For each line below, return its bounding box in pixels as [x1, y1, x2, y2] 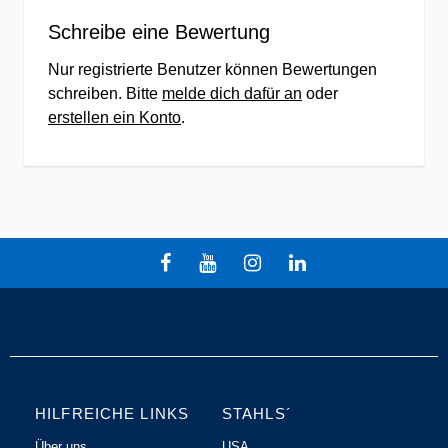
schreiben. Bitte [48, 85, 162, 103]
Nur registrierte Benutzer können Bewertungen [48, 61, 377, 79]
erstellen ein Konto [48, 109, 181, 127]
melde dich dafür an [162, 85, 302, 103]
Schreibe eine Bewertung [48, 21, 270, 44]
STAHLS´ [221, 405, 292, 423]
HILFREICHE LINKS [35, 405, 189, 423]
